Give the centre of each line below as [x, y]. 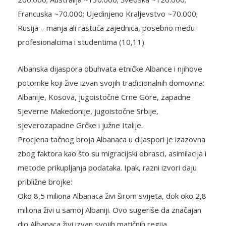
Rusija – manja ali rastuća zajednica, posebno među [106, 28]
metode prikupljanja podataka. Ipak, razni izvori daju [107, 168]
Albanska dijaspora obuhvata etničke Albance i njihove [110, 69]
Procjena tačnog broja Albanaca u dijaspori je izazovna [111, 139]
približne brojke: [45, 182]
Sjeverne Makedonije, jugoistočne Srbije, [88, 111]
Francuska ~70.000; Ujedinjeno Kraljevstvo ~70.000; [108, 14]
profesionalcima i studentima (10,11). [82, 42]
